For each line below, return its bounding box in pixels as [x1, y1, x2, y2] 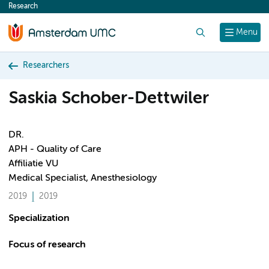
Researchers [23, 61, 69, 70]
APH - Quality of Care [8, 145, 101, 154]
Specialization [8, 214, 70, 223]
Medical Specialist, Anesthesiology [8, 174, 157, 183]
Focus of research [8, 240, 86, 250]
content [14, 5, 48, 14]
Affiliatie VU [8, 159, 58, 169]
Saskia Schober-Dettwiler [8, 90, 209, 107]
